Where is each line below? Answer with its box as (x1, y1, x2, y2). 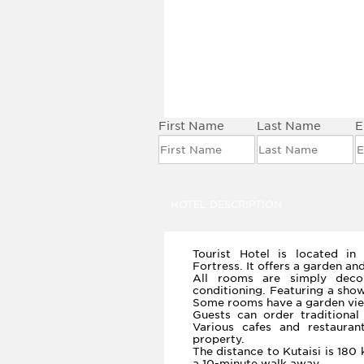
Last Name (257, 119, 321, 132)
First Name (158, 119, 224, 132)
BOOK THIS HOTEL (231, 87, 345, 100)
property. (193, 333, 245, 345)
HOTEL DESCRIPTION (171, 198, 282, 210)
